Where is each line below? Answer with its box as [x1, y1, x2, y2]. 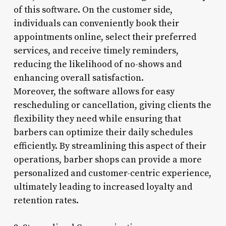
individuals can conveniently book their [13, 17, 179, 29]
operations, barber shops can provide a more [13, 153, 202, 165]
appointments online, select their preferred [13, 31, 196, 43]
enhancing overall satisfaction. [13, 72, 144, 84]
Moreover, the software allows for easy [13, 85, 175, 97]
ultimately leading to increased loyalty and [13, 181, 192, 193]
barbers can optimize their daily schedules [13, 126, 193, 138]
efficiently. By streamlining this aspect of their [13, 140, 206, 152]
